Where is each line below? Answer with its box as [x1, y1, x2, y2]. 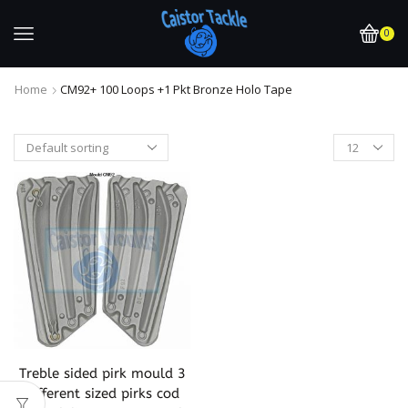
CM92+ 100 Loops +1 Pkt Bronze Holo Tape [60, 80, 292, 97]
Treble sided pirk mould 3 [18, 364, 186, 382]
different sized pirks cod [25, 384, 179, 402]
